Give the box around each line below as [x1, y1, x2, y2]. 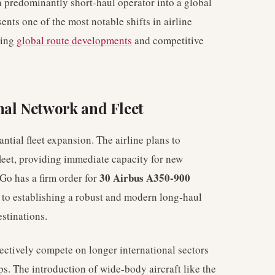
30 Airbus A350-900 [99, 170, 190, 185]
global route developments [17, 33, 132, 47]
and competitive [132, 33, 204, 47]
